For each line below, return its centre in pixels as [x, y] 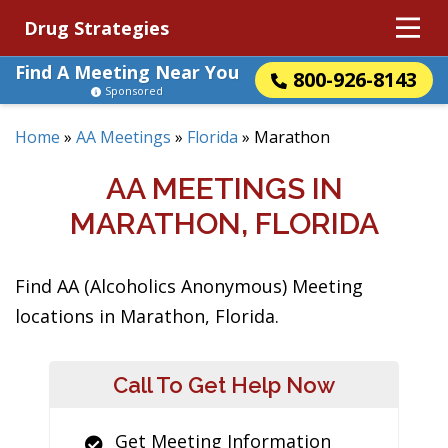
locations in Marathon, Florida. [147, 316]
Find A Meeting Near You [127, 72]
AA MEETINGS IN [224, 188]
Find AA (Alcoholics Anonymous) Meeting [189, 286]
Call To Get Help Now [224, 385]
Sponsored [134, 90]
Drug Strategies [96, 28]
